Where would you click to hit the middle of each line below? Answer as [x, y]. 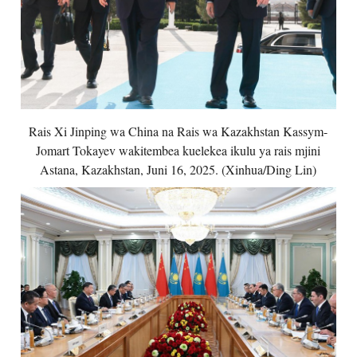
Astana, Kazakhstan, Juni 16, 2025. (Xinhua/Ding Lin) [178, 169]
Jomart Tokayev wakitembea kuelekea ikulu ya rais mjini [178, 150]
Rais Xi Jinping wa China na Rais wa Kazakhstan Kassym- [178, 131]
